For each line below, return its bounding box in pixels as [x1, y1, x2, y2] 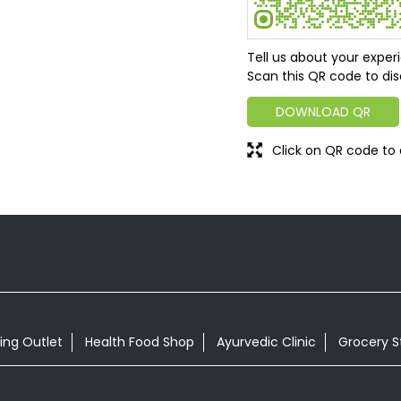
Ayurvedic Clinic [216, 332, 316, 351]
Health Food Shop [84, 332, 194, 351]
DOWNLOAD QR [276, 103, 371, 122]
